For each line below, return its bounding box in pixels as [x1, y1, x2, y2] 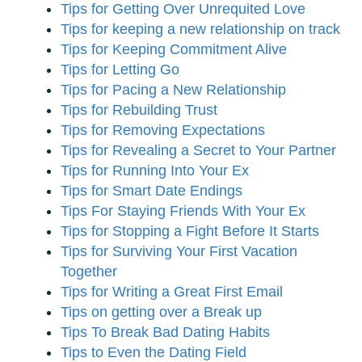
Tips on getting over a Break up [61, 304, 262, 321]
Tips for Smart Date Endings [61, 183, 242, 200]
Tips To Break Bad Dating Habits [61, 324, 270, 341]
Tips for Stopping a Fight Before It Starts [61, 223, 319, 240]
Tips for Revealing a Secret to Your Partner [61, 142, 336, 159]
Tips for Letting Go [61, 61, 179, 78]
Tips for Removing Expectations [61, 122, 265, 139]
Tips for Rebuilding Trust [61, 102, 217, 119]
